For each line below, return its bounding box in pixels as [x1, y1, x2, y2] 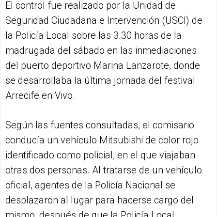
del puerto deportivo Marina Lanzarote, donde [5, 60, 200, 72]
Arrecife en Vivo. [5, 90, 75, 102]
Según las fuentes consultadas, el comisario [5, 119, 194, 131]
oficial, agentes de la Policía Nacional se [5, 179, 175, 191]
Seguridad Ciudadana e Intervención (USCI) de [5, 15, 202, 27]
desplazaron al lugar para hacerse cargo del [5, 194, 194, 206]
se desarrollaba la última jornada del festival [5, 75, 195, 87]
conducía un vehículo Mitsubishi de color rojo [5, 134, 199, 146]
